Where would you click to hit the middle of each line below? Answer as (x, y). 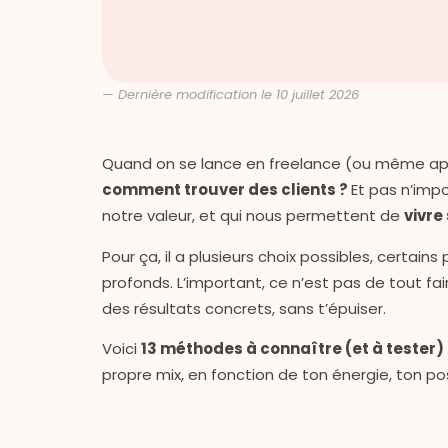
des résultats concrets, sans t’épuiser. (244, 308)
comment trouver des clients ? (226, 190)
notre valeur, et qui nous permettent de (253, 216)
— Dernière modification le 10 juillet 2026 (230, 95)
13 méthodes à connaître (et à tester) (292, 349)
